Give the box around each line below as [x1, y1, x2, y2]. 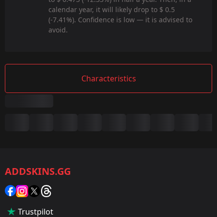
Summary [19, 110, 61, 123]
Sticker [19, 181, 45, 192]
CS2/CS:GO [19, 147, 59, 158]
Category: [19, 166, 55, 177]
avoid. [48, 25, 68, 35]
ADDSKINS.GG [5, 164, 71, 178]
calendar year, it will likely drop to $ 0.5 [48, 5, 175, 15]
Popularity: [19, 200, 59, 211]
